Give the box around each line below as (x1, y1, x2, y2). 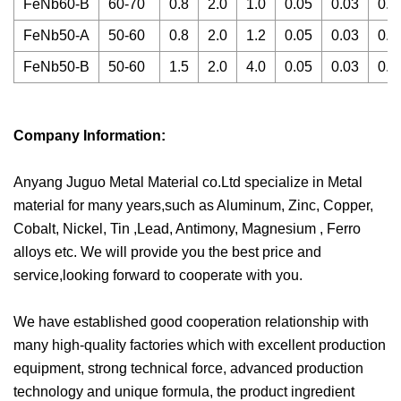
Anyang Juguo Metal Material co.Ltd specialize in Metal (13, 174, 363, 190)
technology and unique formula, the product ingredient (13, 383, 354, 399)
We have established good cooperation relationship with (13, 313, 369, 329)
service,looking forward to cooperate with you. (13, 267, 303, 283)
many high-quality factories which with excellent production (13, 337, 386, 353)
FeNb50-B (23, 58, 90, 74)
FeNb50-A (23, 27, 90, 43)
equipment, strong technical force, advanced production (13, 360, 363, 376)
